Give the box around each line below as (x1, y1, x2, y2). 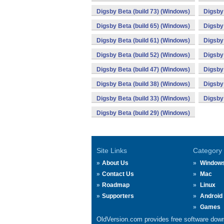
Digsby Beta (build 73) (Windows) (96, 8, 190, 15)
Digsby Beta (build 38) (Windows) (96, 80, 190, 87)
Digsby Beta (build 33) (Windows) (96, 95, 190, 102)
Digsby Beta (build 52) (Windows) (96, 51, 190, 58)
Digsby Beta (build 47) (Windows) (96, 66, 190, 73)
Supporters (102, 192, 134, 199)
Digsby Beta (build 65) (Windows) (96, 22, 190, 29)
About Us (102, 159, 128, 166)
